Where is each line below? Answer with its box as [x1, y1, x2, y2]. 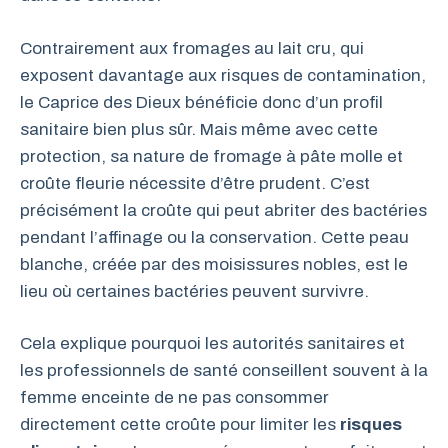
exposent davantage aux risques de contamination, [20, 65, 426, 85]
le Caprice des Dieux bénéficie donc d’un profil [20, 92, 383, 112]
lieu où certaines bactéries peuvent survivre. [20, 281, 369, 301]
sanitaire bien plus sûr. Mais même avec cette [20, 119, 378, 139]
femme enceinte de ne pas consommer [20, 388, 329, 407]
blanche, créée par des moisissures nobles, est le [20, 254, 408, 274]
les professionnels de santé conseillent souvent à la [20, 361, 428, 380]
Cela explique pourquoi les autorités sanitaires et [20, 334, 405, 353]
